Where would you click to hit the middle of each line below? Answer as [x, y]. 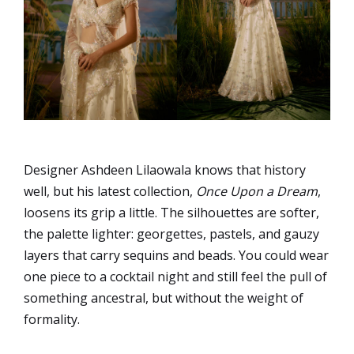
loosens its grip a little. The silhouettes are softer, [171, 212]
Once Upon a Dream [257, 191]
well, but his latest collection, [110, 191]
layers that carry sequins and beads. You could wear [176, 255]
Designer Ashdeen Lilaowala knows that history [165, 169]
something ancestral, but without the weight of [164, 298]
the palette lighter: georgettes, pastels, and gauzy [171, 233]
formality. [52, 319]
